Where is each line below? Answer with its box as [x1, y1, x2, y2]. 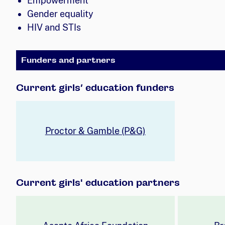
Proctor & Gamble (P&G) [45, 126, 146, 137]
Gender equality [27, 8, 93, 19]
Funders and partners [21, 55, 116, 65]
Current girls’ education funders [16, 82, 174, 93]
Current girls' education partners [16, 177, 180, 188]
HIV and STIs [27, 22, 81, 33]
